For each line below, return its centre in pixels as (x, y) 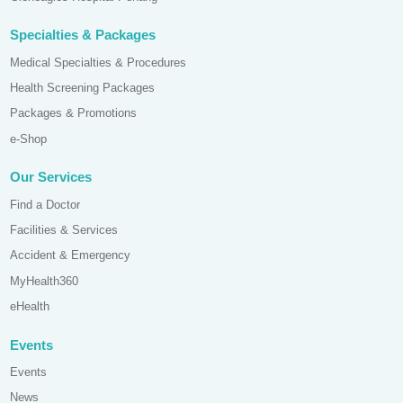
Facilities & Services (64, 229)
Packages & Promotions (74, 113)
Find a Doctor (45, 204)
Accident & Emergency (71, 255)
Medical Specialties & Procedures (99, 62)
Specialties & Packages (83, 35)
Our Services (51, 177)
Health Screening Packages (83, 87)
